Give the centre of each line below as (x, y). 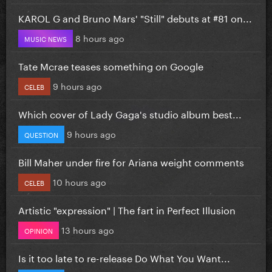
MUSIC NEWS (46, 38)
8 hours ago (100, 37)
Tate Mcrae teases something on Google (111, 65)
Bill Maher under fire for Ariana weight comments (131, 161)
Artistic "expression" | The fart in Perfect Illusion (127, 209)
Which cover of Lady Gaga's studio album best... (130, 113)
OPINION (39, 230)
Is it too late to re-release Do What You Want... (124, 257)
